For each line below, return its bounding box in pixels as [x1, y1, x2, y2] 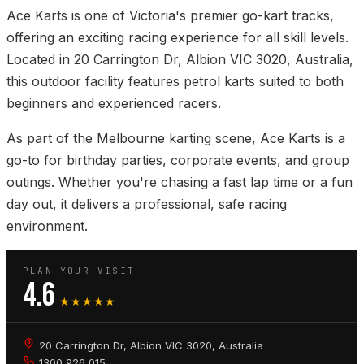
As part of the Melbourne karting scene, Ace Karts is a [6, 130, 345, 147]
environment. [6, 218, 88, 235]
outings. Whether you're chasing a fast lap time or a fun [6, 174, 353, 191]
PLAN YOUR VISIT [23, 265, 135, 277]
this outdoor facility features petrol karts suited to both [6, 73, 344, 90]
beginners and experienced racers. [6, 95, 221, 112]
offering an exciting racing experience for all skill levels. [6, 29, 349, 46]
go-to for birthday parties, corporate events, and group [6, 152, 349, 169]
